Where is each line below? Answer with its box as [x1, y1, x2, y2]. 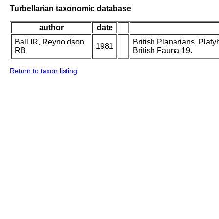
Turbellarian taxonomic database [10, 4, 131, 13]
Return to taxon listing [10, 67, 77, 75]
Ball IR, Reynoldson [15, 38, 84, 46]
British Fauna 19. [133, 46, 192, 55]
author [39, 23, 64, 32]
